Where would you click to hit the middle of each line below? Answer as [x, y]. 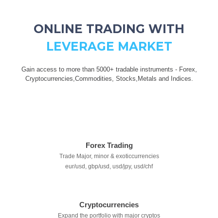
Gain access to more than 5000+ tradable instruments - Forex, [109, 69]
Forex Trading [109, 145]
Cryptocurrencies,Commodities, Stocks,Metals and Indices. [109, 79]
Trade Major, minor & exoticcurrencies [109, 156]
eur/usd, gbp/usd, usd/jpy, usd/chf [109, 166]
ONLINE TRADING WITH [109, 29]
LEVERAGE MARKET [109, 46]
